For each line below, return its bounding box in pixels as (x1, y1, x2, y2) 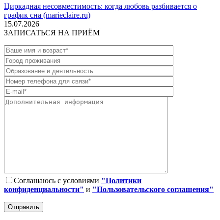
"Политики (101, 176, 141, 185)
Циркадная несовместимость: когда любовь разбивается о (4, 2, 197, 11)
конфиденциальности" (4, 185, 84, 194)
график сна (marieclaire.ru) (4, 11, 90, 20)
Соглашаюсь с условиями (14, 176, 101, 185)
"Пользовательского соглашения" (92, 185, 214, 194)
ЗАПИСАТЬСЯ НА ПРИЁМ (4, 28, 100, 37)
